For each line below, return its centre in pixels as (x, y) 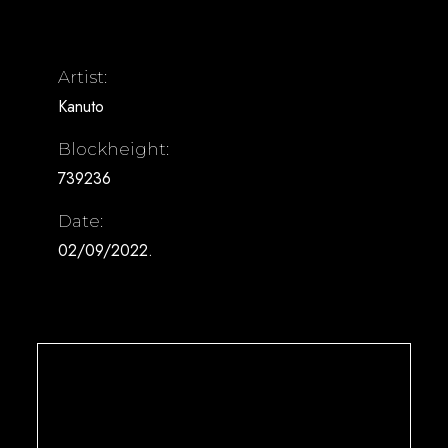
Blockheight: (114, 149)
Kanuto (81, 106)
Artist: (83, 77)
